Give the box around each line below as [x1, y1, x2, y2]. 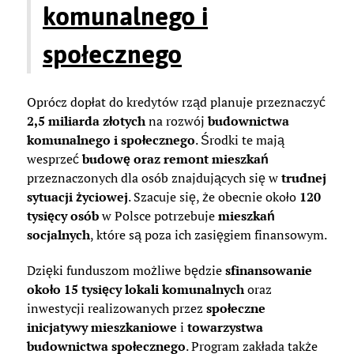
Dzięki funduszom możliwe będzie [27, 262, 225, 280]
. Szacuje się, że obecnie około [128, 188, 299, 206]
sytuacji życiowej [27, 188, 128, 206]
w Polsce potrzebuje [99, 207, 218, 225]
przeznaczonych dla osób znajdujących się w [27, 169, 281, 187]
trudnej [281, 169, 326, 187]
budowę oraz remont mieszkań [82, 150, 269, 168]
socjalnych [27, 226, 90, 244]
